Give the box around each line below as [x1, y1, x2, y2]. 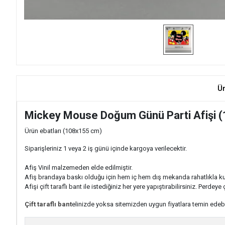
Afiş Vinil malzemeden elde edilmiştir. [25, 164, 133, 171]
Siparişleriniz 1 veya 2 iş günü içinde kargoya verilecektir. [25, 145, 187, 152]
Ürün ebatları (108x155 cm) [25, 127, 102, 135]
